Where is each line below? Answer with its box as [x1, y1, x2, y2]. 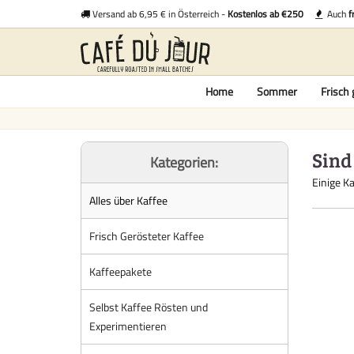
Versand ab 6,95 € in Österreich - [90, 6, 228, 21]
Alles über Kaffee [89, 192, 168, 209]
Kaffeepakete [89, 263, 152, 280]
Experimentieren [89, 318, 167, 334]
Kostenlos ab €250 [228, 6, 303, 21]
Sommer [256, 83, 297, 100]
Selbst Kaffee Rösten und [89, 299, 208, 315]
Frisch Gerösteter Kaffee [89, 228, 204, 244]
